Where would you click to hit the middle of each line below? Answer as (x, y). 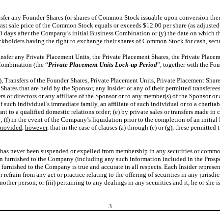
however (36, 127)
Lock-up (126, 65)
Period (148, 65)
